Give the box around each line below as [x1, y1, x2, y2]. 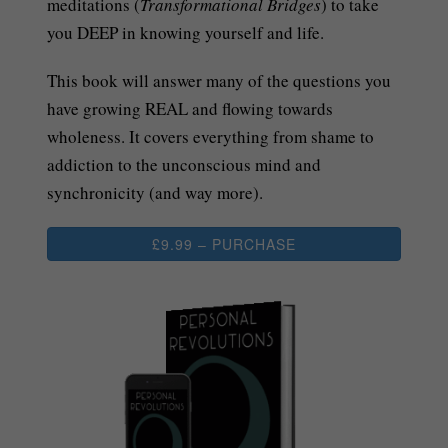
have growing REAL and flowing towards [47, 97, 334, 121]
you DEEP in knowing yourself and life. [47, 21, 325, 45]
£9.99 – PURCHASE [151, 234, 296, 255]
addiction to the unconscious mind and [47, 153, 322, 177]
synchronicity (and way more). [47, 181, 264, 205]
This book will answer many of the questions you [47, 69, 392, 93]
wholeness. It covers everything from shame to [47, 125, 375, 149]
